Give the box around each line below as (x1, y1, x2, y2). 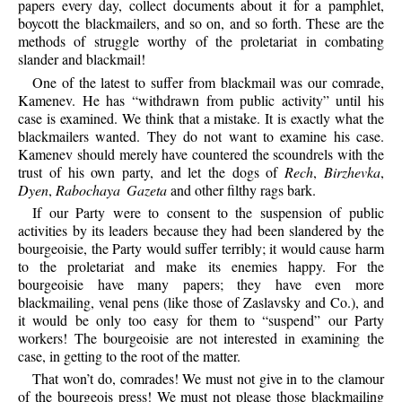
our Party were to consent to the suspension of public (41, 202, 384, 222)
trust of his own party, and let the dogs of (18, 162, 285, 181)
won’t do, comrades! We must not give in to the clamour (58, 369, 384, 389)
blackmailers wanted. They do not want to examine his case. (18, 126, 384, 145)
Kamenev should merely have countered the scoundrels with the (18, 144, 384, 163)
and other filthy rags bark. (167, 179, 317, 199)
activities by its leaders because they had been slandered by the (18, 220, 384, 240)
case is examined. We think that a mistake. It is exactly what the (18, 108, 384, 127)
